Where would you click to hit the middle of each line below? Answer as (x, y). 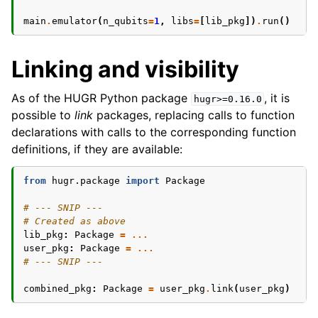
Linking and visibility (125, 69)
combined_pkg (57, 289)
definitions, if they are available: (97, 149)
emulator (75, 21)
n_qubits (126, 21)
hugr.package (86, 181)
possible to (43, 115)
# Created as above (75, 221)
